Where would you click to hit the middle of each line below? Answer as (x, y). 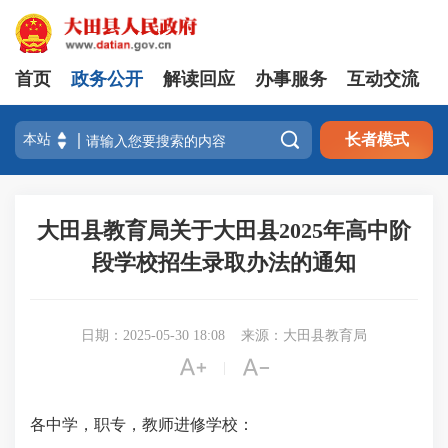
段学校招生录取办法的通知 (224, 262)
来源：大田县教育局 (304, 335)
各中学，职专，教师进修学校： (142, 424)
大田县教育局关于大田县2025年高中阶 (224, 230)
